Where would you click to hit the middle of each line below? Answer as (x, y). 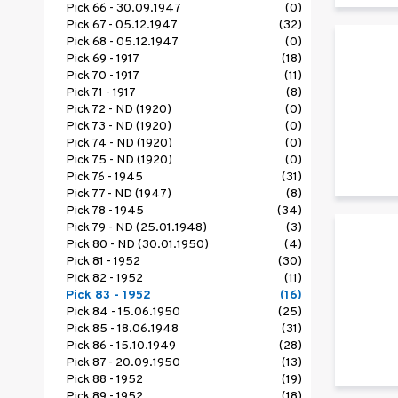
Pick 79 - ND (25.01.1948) (136, 228)
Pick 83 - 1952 (108, 296)
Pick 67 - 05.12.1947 (122, 26)
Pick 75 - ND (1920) (119, 161)
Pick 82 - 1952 (104, 279)
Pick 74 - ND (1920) (119, 144)
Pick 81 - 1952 (103, 262)
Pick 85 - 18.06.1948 (122, 330)
